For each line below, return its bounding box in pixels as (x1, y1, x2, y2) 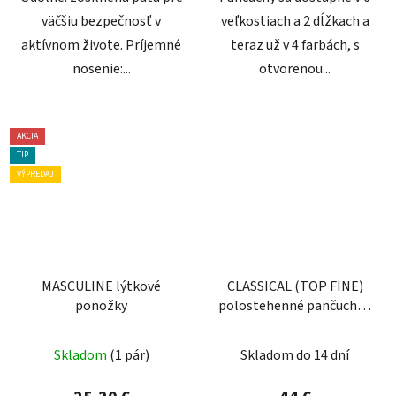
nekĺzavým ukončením (227, 315, 362, 335)
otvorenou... (259, 59, 331, 79)
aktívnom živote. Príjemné (21, 35, 181, 55)
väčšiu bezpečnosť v (42, 11, 161, 31)
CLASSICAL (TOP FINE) (226, 276, 363, 296)
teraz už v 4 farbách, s (230, 35, 360, 55)
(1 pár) (109, 345, 149, 365)
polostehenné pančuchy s (217, 295, 372, 316)
